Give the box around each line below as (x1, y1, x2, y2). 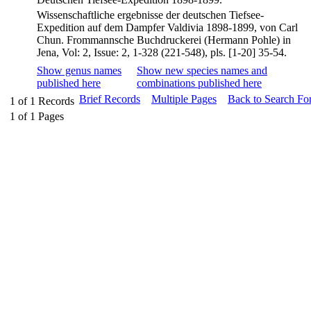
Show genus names (37, 65, 121, 76)
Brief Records (79, 93, 140, 105)
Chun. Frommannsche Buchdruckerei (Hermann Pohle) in (37, 34, 291, 46)
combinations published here (137, 77, 262, 89)
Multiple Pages (151, 93, 217, 105)
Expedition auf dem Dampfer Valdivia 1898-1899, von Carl (37, 22, 298, 33)
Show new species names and (137, 65, 267, 76)
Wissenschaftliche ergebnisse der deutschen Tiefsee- (37, 9, 264, 21)
